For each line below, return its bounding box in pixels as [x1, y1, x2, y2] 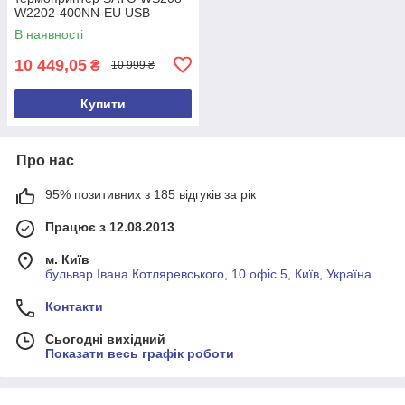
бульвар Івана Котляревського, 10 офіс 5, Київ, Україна [45, 266, 372, 281]
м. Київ [45, 251, 89, 267]
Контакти [45, 298, 103, 314]
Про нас [16, 152, 74, 168]
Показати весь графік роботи [45, 345, 234, 361]
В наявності [14, 26, 83, 42]
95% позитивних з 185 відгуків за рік [45, 186, 256, 202]
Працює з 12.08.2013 [45, 219, 174, 234]
